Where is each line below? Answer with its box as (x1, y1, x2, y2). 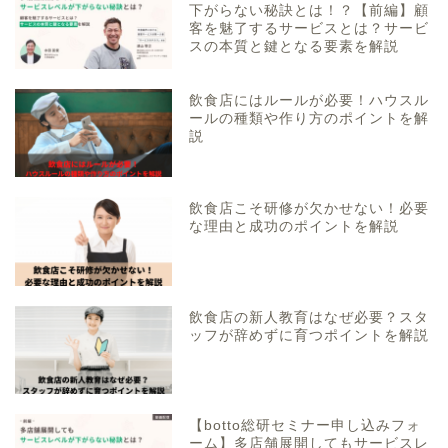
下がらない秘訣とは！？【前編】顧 (189, 3, 430, 18)
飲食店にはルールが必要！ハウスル (189, 93, 430, 109)
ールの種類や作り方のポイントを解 (189, 111, 430, 127)
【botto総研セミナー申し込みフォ (189, 417, 422, 433)
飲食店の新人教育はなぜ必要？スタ (189, 309, 430, 325)
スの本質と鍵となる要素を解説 (189, 39, 400, 54)
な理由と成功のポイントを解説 (189, 219, 400, 235)
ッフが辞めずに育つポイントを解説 (189, 327, 430, 343)
